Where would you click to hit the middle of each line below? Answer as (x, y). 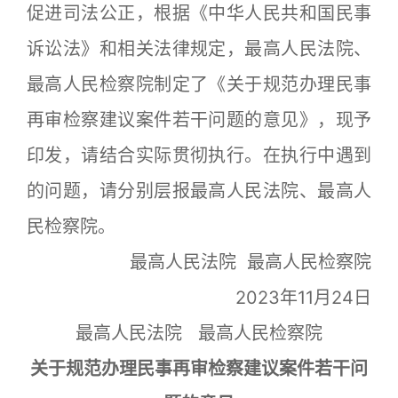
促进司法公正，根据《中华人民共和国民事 (199, 13)
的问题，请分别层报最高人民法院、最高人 (199, 191)
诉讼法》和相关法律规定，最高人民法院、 (199, 49)
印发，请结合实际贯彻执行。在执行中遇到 (199, 155)
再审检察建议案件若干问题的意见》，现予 (199, 120)
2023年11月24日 (286, 298)
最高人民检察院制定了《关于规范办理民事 (199, 84)
